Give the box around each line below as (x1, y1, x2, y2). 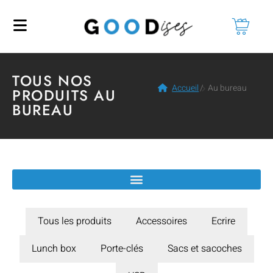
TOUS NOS (12, 70, 93, 92)
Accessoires (136, 213, 187, 229)
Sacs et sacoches (167, 241, 242, 256)
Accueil (172, 81, 199, 94)
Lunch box (31, 241, 76, 256)
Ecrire (211, 213, 235, 229)
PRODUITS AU (12, 85, 116, 107)
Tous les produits (38, 213, 112, 229)
